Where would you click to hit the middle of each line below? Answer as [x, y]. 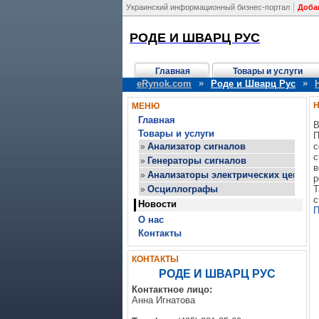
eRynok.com [164, 84]
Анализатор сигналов [197, 146]
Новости [157, 204]
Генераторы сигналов [197, 161]
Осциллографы [183, 189]
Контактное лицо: [172, 289]
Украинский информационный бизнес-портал [208, 7]
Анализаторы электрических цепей [228, 175]
